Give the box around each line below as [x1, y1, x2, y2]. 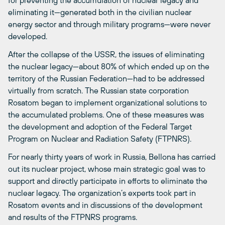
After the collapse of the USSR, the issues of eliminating [8, 50, 204, 59]
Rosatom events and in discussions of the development [8, 200, 202, 210]
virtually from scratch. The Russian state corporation [8, 86, 189, 95]
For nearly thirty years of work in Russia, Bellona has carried [8, 152, 215, 162]
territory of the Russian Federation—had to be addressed [8, 74, 204, 83]
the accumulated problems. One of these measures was [8, 110, 204, 120]
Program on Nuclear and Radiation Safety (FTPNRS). [8, 134, 191, 144]
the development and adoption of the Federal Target [8, 122, 192, 132]
